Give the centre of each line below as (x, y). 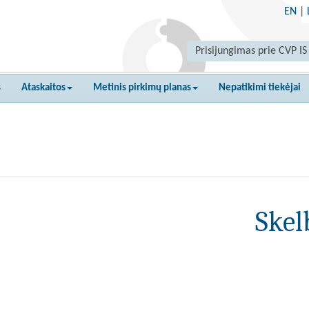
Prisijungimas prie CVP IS (251, 51)
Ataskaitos (43, 88)
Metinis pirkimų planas (142, 88)
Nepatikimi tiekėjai (260, 88)
